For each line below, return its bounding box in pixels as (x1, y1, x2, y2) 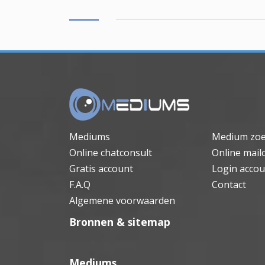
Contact (211, 178, 246, 192)
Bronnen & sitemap (69, 215, 170, 230)
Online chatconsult (69, 146, 152, 160)
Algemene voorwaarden (69, 194, 175, 208)
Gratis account (69, 162, 133, 176)
